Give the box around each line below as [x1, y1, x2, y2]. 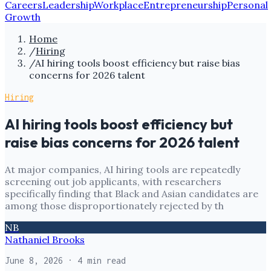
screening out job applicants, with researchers [5, 175, 221, 188]
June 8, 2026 [5, 255, 63, 266]
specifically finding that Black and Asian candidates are [5, 187, 258, 200]
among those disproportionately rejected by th [5, 199, 224, 212]
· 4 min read [63, 255, 126, 266]
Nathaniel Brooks [5, 233, 85, 246]
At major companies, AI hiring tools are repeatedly [5, 163, 240, 175]
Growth [5, 11, 41, 23]
